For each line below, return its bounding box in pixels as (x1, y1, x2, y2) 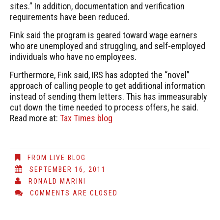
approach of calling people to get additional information (10, 81, 205, 91)
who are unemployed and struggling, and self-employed (10, 41, 205, 51)
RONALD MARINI (28, 177, 86, 185)
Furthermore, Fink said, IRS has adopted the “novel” (10, 70, 190, 80)
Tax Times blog (60, 113, 112, 123)
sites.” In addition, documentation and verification (10, 1, 185, 11)
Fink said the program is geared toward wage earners (10, 30, 197, 40)
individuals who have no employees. (10, 52, 137, 62)
